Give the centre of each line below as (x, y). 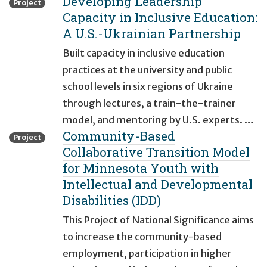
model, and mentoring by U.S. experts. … (158, 120)
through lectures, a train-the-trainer (149, 103)
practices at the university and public (147, 70)
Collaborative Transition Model (156, 152)
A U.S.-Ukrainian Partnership (152, 34)
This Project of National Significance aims (158, 220)
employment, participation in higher (147, 254)
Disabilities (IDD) (112, 201)
